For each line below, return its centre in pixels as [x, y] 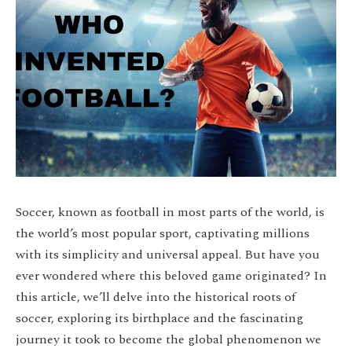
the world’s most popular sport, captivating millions [163, 233]
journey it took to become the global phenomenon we [169, 339]
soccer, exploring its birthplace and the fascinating [159, 318]
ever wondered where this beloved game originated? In [171, 275]
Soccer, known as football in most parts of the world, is [170, 212]
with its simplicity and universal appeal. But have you [168, 254]
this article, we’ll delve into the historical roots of [156, 297]
